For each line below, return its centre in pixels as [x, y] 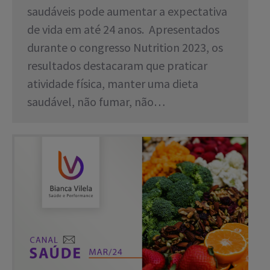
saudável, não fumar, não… [96, 101]
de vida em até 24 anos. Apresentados [123, 29]
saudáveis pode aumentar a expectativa [127, 11]
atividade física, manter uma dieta [113, 83]
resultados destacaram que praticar [117, 65]
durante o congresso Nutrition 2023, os [125, 47]
